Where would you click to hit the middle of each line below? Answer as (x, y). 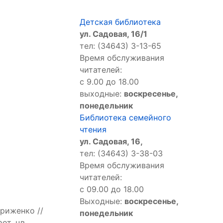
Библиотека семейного (125, 118)
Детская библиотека (120, 22)
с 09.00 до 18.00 (113, 189)
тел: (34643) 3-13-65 (120, 46)
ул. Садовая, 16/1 (113, 34)
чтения (93, 130)
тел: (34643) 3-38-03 (121, 154)
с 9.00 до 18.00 (109, 82)
